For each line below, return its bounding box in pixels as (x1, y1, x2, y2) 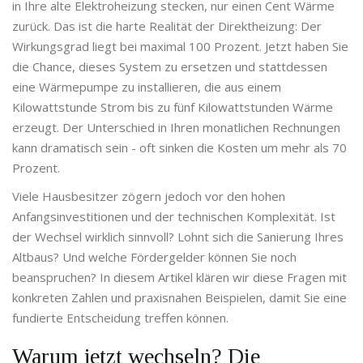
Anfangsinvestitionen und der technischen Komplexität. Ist (12, 208, 335, 225)
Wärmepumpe (39, 79, 118, 96)
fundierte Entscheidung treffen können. (12, 310, 228, 327)
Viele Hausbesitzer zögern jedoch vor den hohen (12, 188, 285, 205)
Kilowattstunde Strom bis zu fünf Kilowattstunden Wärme (12, 99, 333, 116)
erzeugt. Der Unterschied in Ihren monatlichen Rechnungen (12, 119, 340, 136)
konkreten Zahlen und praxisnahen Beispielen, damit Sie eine (12, 289, 347, 306)
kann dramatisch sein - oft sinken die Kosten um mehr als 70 (12, 139, 347, 156)
